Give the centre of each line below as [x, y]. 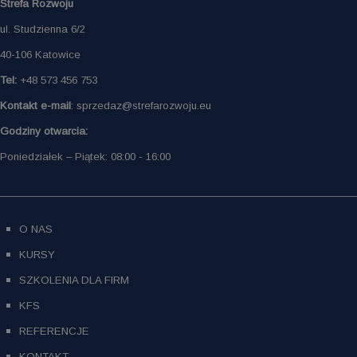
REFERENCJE [54, 331]
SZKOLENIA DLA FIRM [74, 280]
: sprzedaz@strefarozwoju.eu [141, 105]
